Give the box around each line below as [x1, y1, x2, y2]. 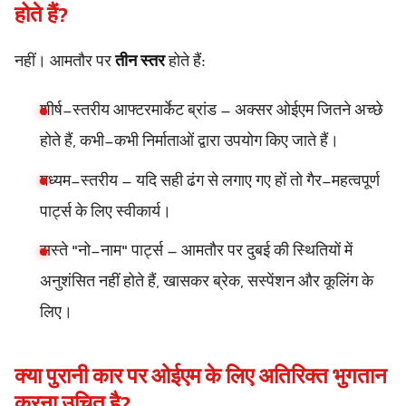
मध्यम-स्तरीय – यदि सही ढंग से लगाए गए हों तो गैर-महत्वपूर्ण [40, 169, 380, 195]
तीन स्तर [115, 49, 165, 75]
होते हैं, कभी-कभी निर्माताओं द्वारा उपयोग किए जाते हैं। [40, 129, 339, 155]
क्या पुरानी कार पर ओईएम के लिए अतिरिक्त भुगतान [14, 362, 387, 396]
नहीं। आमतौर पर [14, 49, 115, 75]
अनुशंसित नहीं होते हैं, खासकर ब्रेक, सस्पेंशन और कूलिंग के [40, 270, 373, 296]
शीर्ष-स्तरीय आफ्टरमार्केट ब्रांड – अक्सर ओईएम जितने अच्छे [40, 98, 383, 124]
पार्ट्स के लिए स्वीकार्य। [40, 199, 171, 226]
